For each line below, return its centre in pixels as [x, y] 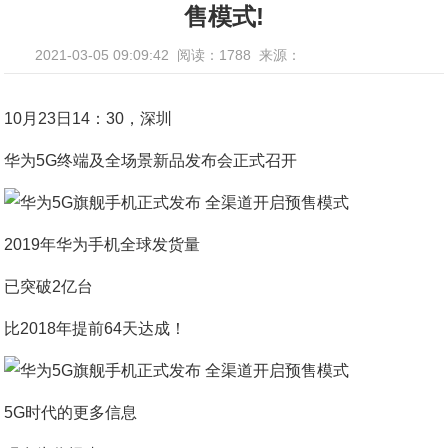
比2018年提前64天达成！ [95, 328]
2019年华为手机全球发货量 [102, 244]
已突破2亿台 [49, 286]
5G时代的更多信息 [71, 412]
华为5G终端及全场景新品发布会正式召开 [151, 160]
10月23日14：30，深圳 [88, 118]
